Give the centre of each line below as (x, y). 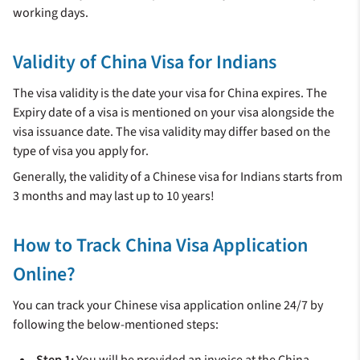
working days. (51, 13)
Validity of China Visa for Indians (145, 63)
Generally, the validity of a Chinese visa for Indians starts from (178, 177)
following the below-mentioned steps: (116, 325)
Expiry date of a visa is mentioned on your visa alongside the (174, 113)
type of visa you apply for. (81, 151)
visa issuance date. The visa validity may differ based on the (172, 132)
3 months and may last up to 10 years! (114, 196)
